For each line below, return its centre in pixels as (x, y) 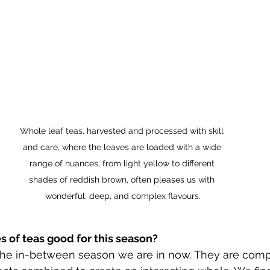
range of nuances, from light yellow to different (123, 163)
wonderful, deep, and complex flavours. (123, 196)
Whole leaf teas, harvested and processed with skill (123, 130)
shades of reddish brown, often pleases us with (123, 179)
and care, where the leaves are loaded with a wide (123, 147)
